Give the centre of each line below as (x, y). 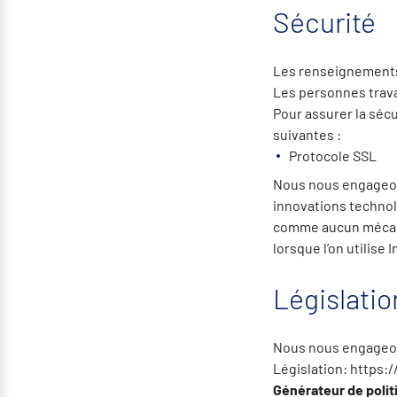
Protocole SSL (333, 156)
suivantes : (307, 134)
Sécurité (324, 21)
